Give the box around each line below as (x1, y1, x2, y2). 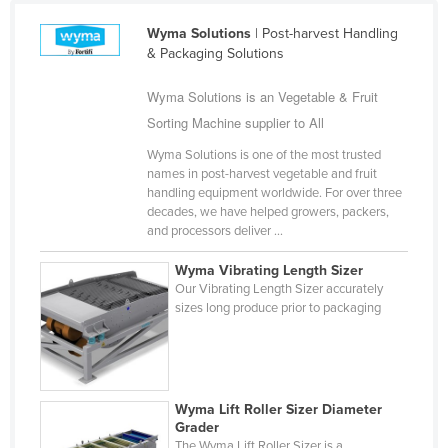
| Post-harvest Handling (250, 24, 398, 42)
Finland (62, 43, 108, 61)
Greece (62, 267, 108, 285)
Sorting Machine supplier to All (146, 112, 324, 132)
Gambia (62, 139, 111, 157)
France (62, 75, 106, 93)
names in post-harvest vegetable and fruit (146, 165, 377, 182)
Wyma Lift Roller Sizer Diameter (175, 400, 383, 418)
